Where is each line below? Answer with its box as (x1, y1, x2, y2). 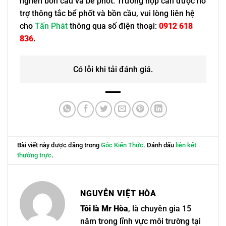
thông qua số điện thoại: (68, 21, 159, 31)
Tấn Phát (35, 21, 68, 31)
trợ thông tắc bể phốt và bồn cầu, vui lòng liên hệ (20, 9, 195, 19)
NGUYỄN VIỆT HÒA (80, 189, 156, 199)
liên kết (176, 141, 197, 149)
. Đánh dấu (143, 141, 176, 149)
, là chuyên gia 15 (128, 204, 191, 214)
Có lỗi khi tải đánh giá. (73, 65, 153, 75)
